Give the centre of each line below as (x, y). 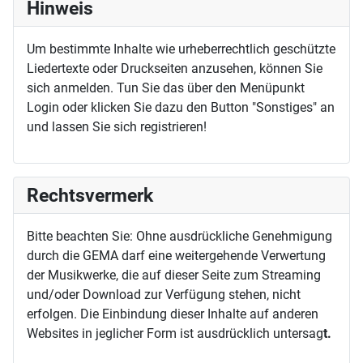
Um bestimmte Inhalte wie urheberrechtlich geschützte (181, 49)
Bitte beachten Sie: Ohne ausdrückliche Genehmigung (179, 237)
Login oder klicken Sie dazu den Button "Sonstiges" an (181, 108)
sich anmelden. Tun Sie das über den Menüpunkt (166, 88)
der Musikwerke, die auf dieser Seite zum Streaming (174, 275)
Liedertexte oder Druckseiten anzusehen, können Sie (175, 69)
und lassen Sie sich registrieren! (117, 127)
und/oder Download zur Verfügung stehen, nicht (164, 295)
